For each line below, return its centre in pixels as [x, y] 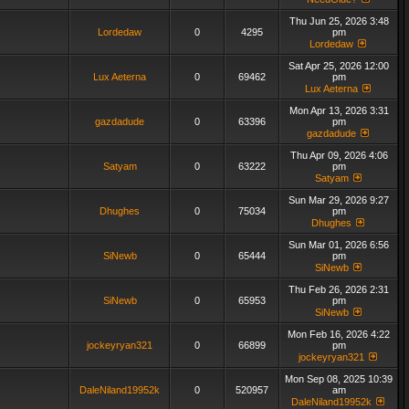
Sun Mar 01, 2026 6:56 [339, 245]
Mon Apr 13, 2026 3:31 [339, 110]
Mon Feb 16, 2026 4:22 [339, 334]
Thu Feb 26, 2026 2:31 [339, 289]
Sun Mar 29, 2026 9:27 [339, 200]
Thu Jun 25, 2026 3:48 [339, 21]
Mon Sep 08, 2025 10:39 [339, 379]
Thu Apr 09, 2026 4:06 [339, 155]
